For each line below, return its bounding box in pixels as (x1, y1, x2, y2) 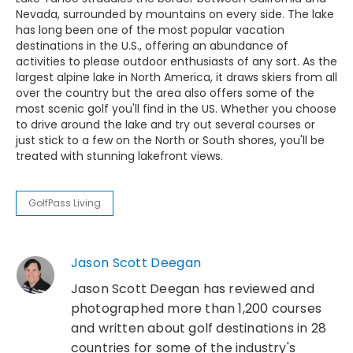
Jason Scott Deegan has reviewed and (70, 280, 314, 299)
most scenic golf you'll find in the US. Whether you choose (16, 101, 336, 117)
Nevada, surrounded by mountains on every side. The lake (16, 6, 334, 23)
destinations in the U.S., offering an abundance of (16, 38, 288, 54)
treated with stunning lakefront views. (16, 148, 223, 165)
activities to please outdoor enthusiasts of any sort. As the (16, 54, 337, 70)
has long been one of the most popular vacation (16, 22, 284, 39)
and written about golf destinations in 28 (70, 319, 326, 338)
